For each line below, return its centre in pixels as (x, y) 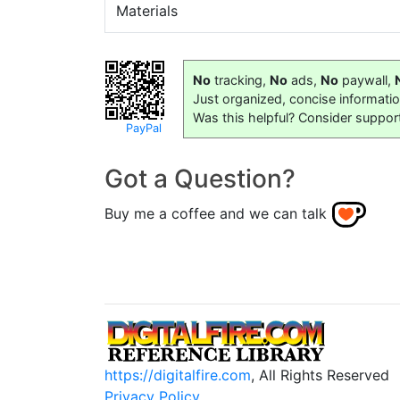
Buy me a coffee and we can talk (216, 214)
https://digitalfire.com (178, 375)
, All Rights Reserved (320, 375)
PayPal (144, 128)
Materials (147, 11)
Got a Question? (200, 179)
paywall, (367, 80)
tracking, (240, 80)
